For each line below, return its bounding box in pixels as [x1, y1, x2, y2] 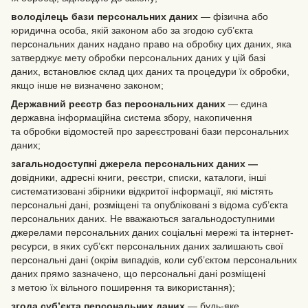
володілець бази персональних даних [11, 10, 198, 22]
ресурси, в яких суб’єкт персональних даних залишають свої [11, 240, 283, 252]
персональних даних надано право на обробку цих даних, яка [11, 38, 291, 49]
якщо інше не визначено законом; [11, 79, 164, 91]
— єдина [225, 98, 267, 109]
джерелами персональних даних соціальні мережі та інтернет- [11, 226, 294, 238]
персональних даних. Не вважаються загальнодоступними [11, 212, 275, 224]
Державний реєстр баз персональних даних [11, 98, 225, 109]
